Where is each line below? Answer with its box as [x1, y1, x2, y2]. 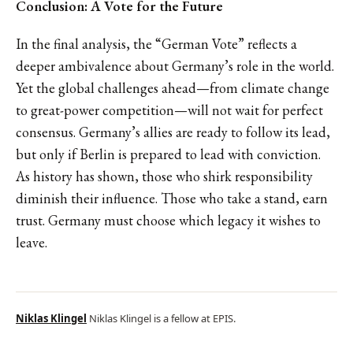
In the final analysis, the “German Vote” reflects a [16, 34, 297, 53]
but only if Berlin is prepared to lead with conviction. [16, 144, 321, 163]
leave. [16, 232, 47, 251]
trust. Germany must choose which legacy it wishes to [16, 210, 321, 229]
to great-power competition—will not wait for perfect [16, 100, 323, 119]
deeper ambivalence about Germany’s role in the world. [16, 56, 334, 75]
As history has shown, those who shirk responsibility [16, 166, 313, 185]
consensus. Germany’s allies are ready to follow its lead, [16, 122, 330, 141]
